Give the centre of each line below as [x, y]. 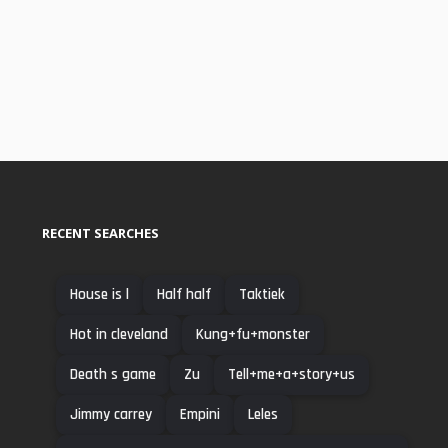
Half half [184, 294]
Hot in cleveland [119, 334]
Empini [200, 414]
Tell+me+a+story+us [291, 374]
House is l [99, 294]
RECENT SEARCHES [100, 232]
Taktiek [262, 294]
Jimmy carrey [111, 414]
